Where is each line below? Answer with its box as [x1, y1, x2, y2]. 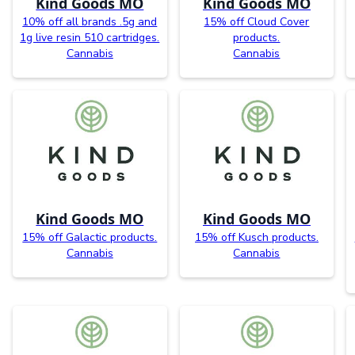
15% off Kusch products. [194, 230, 319, 246]
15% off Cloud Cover [204, 13, 310, 29]
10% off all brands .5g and [22, 13, 158, 29]
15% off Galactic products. [22, 230, 158, 246]
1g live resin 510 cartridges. [20, 29, 160, 45]
